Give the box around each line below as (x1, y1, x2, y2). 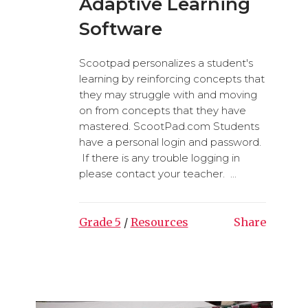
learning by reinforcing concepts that (78, 72, 265, 86)
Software (78, 18, 162, 41)
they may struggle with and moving (78, 88, 257, 102)
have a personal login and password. (78, 135, 261, 149)
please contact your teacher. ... (78, 167, 236, 181)
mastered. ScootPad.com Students (78, 120, 259, 133)
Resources (130, 215, 188, 230)
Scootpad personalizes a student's (78, 56, 253, 70)
